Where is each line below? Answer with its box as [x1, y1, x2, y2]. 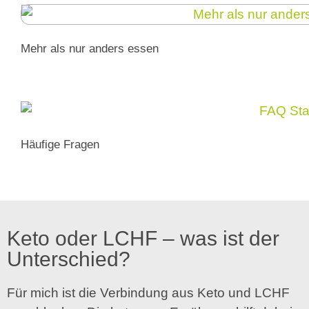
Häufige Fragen [21, 138, 99, 152]
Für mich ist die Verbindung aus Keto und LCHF [7, 286, 290, 301]
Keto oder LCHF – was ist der [7, 227, 279, 250]
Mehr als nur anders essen [21, 42, 159, 56]
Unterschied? [7, 248, 130, 271]
